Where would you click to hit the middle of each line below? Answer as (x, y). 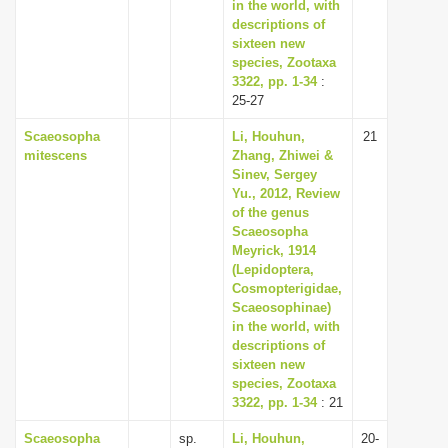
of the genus (270, 212)
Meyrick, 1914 (274, 250)
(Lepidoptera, (273, 269)
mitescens (55, 155)
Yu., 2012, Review (286, 193)
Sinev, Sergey (274, 174)
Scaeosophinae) (281, 307)
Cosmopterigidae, (287, 288)
